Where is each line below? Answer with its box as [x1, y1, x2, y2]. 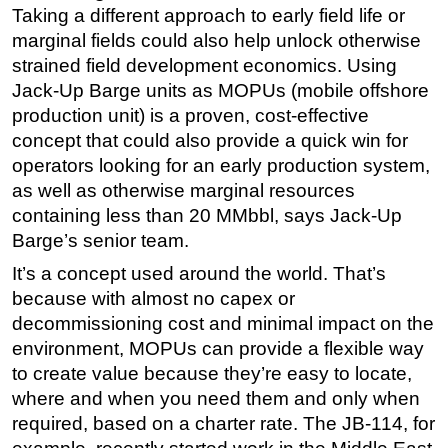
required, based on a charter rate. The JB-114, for [12, 413, 435, 435]
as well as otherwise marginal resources [12, 180, 355, 202]
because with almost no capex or [12, 288, 295, 310]
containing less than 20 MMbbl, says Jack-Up [12, 205, 402, 227]
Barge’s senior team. [12, 230, 189, 252]
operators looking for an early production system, [12, 155, 430, 177]
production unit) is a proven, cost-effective [12, 105, 369, 127]
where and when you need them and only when [12, 388, 420, 410]
